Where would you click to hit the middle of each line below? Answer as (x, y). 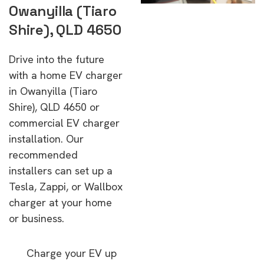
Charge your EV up (72, 253)
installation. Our (46, 139)
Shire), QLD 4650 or (54, 107)
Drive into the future (57, 59)
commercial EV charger (64, 123)
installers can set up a (61, 171)
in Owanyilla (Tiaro (53, 91)
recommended (43, 155)
